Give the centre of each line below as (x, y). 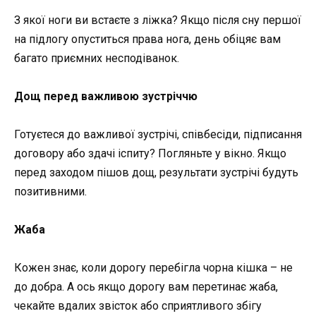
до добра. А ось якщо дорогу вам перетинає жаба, (146, 287)
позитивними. (50, 192)
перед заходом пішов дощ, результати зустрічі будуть (156, 172)
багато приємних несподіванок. (97, 58)
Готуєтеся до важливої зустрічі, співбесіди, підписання (158, 134)
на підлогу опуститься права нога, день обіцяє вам (147, 39)
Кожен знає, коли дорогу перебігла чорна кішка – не (153, 268)
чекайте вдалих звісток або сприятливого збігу (138, 306)
